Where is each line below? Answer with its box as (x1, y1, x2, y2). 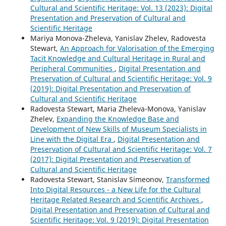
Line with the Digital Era (30, 134, 114, 144)
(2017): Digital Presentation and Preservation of (30, 154, 191, 164)
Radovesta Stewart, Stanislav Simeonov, (30, 174, 166, 184)
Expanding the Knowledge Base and (56, 114, 179, 124)
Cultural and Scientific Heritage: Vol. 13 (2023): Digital (30, 3, 212, 13)
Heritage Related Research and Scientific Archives (30, 194, 201, 204)
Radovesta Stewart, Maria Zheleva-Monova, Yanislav (30, 103, 206, 114)
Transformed (165, 174, 210, 184)
